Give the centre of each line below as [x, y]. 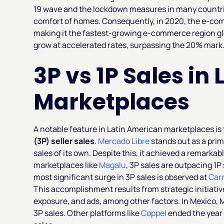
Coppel [155, 213]
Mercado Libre [123, 141]
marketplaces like [66, 165]
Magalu [113, 165]
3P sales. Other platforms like [87, 213]
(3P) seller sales [64, 141]
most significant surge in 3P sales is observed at [120, 177]
